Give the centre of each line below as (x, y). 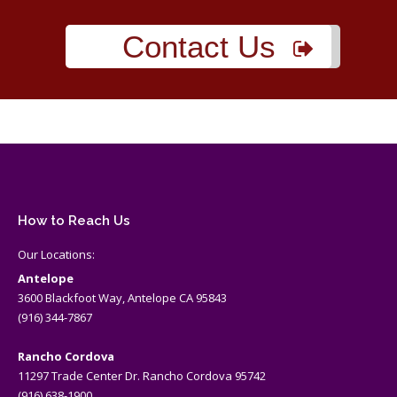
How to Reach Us (74, 221)
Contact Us (198, 47)
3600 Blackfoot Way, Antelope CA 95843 (122, 298)
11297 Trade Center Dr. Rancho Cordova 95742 (142, 376)
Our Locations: (56, 254)
